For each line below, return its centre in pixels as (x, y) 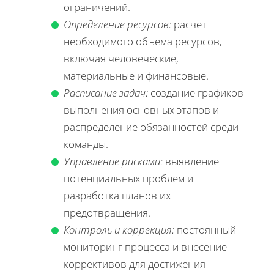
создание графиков (196, 92)
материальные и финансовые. (136, 75)
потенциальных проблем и (128, 178)
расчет (189, 24)
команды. (86, 144)
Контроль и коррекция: (119, 229)
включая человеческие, (121, 58)
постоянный (205, 229)
